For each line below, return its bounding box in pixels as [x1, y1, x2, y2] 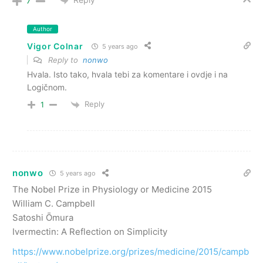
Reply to [46, 55, 83, 65]
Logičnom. [27, 82, 67, 93]
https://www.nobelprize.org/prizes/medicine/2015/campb [12, 245, 249, 257]
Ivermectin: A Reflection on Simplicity [12, 225, 167, 237]
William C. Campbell [12, 197, 95, 209]
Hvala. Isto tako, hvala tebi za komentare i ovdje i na [27, 69, 228, 80]
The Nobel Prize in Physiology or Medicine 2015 [12, 183, 212, 195]
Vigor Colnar [27, 41, 83, 51]
